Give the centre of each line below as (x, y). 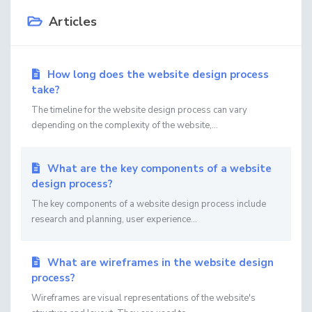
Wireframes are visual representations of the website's (143, 298)
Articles (71, 22)
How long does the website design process (156, 75)
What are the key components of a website (158, 169)
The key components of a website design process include (149, 204)
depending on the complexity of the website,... (125, 125)
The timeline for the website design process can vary (139, 110)
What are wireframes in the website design (159, 263)
